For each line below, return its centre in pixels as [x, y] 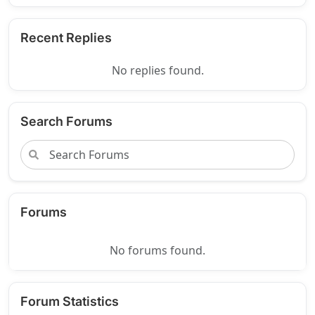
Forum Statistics [70, 301]
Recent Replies [66, 38]
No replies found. [157, 70]
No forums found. [157, 250]
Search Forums [66, 121]
